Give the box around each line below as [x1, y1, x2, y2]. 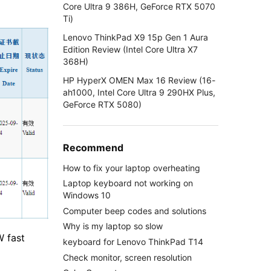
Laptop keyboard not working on [62, 178, 193, 189]
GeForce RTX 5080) [62, 99, 142, 110]
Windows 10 [62, 190, 111, 201]
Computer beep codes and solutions [62, 205, 206, 216]
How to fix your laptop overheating [62, 162, 200, 173]
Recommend [62, 142, 123, 154]
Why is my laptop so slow [62, 221, 163, 232]
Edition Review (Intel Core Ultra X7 [62, 44, 198, 54]
